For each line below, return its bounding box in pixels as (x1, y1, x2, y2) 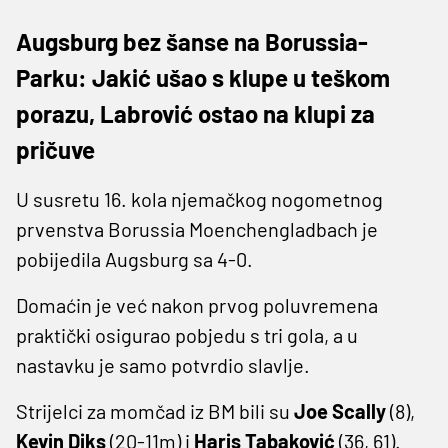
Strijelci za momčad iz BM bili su (16, 398, 294, 423)
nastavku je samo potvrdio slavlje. (16, 352, 310, 377)
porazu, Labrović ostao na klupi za (16, 98, 375, 128)
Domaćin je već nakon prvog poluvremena (16, 292, 378, 317)
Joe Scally (294, 398, 386, 423)
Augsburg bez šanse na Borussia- (16, 26, 368, 56)
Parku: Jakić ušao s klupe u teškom (16, 62, 390, 92)
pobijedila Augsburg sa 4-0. (16, 246, 253, 271)
